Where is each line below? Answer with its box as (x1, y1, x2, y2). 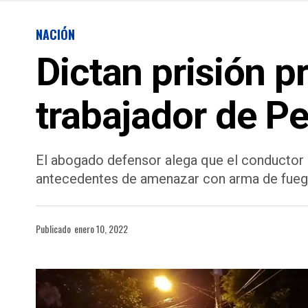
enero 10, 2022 (74, 221, 128, 236)
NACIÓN (36, 25, 75, 43)
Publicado (36, 221, 71, 236)
